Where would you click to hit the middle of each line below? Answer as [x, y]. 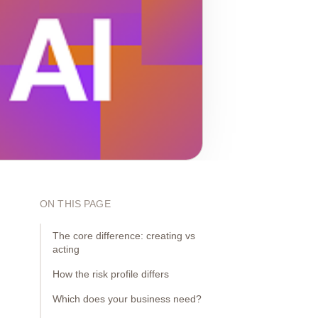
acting [66, 250]
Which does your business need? [127, 300]
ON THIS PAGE [75, 204]
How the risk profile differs [111, 275]
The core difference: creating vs [124, 236]
